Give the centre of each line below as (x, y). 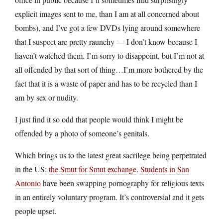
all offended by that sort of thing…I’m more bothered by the (109, 70)
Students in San (165, 169)
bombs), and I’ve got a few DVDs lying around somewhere (108, 28)
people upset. (36, 211)
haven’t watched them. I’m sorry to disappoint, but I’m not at (110, 56)
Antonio (28, 183)
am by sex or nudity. (47, 98)
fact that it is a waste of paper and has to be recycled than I (106, 84)
